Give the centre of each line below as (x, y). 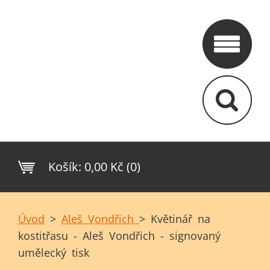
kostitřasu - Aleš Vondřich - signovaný (119, 236)
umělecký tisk (54, 253)
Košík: (65, 167)
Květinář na (181, 219)
